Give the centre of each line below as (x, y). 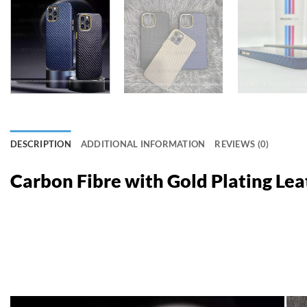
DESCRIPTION (41, 144)
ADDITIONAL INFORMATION (143, 144)
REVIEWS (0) (242, 144)
